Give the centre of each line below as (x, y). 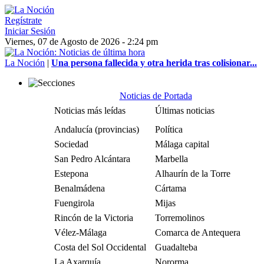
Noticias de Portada (156, 96)
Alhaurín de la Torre (193, 174)
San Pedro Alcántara (92, 159)
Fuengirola (74, 203)
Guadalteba (176, 247)
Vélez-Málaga (80, 232)
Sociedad (71, 144)
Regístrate (23, 20)
